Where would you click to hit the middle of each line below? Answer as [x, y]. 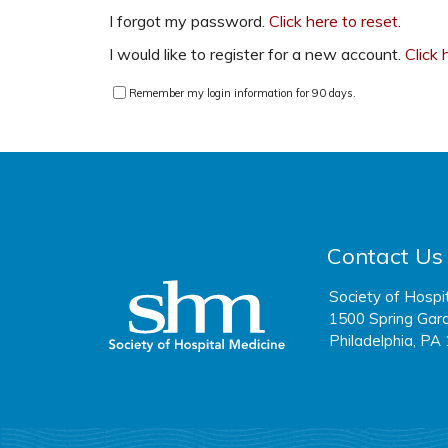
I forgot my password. [189, 21]
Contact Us [385, 256]
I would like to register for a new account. [257, 54]
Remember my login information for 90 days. [243, 92]
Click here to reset [334, 21]
